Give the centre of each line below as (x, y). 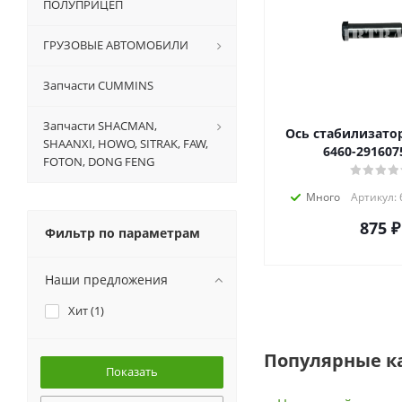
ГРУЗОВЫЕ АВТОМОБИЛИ (116, 45)
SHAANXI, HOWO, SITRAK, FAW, (126, 144)
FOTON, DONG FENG (99, 162)
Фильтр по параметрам (122, 233)
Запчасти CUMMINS (98, 86)
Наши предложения (106, 280)
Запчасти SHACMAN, (100, 126)
